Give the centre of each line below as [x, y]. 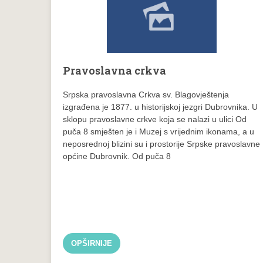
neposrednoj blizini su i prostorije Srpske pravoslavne [161, 144]
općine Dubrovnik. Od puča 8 [117, 156]
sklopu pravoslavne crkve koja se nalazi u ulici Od [155, 119]
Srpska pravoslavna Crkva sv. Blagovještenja [146, 95]
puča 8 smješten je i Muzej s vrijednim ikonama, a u [159, 132]
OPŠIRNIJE [92, 243]
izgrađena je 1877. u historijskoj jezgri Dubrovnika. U [160, 107]
